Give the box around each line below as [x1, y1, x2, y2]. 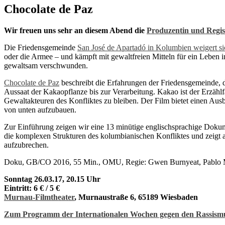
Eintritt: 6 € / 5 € [4, 183, 60, 192]
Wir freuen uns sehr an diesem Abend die [4, 26, 147, 35]
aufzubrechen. [4, 140, 49, 149]
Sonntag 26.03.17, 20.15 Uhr [4, 174, 100, 183]
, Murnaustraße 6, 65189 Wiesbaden [74, 192, 198, 201]
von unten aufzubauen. [4, 105, 76, 114]
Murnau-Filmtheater [4, 192, 74, 201]
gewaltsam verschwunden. [4, 61, 88, 70]
